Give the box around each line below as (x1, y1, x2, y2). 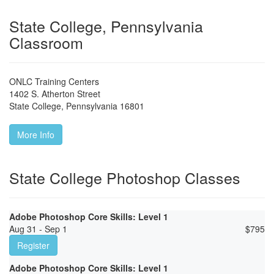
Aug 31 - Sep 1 (9, 223, 67, 235)
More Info (17, 128, 54, 141)
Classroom (9, 31, 83, 54)
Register (17, 239, 50, 252)
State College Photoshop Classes (9, 166, 240, 189)
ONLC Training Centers (9, 75, 99, 88)
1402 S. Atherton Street (9, 87, 100, 100)
